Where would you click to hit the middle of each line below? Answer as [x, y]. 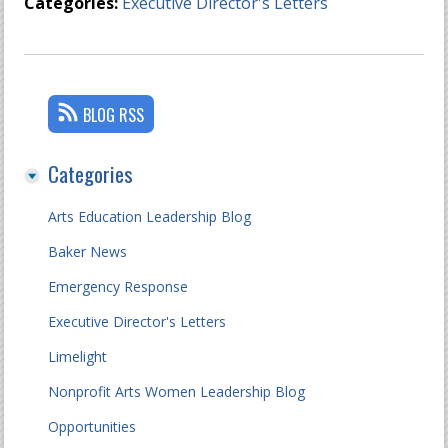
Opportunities [92, 426]
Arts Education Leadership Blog [150, 216]
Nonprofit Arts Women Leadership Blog [177, 391]
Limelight [78, 356]
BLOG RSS [114, 115]
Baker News [88, 251]
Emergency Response [118, 286]
